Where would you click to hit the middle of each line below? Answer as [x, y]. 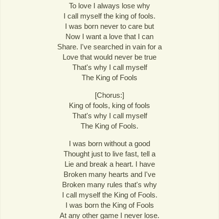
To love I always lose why [109, 6]
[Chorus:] [109, 95]
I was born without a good [109, 144]
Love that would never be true [109, 57]
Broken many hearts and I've [109, 175]
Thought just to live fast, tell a [109, 154]
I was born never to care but [109, 26]
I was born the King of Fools [109, 205]
